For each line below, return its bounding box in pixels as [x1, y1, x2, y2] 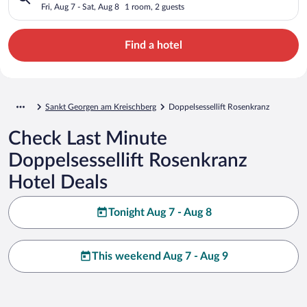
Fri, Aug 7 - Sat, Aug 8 [41, 2, 119, 11]
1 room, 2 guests [125, 2, 184, 11]
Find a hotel [125, 39, 182, 51]
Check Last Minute [8, 128, 167, 148]
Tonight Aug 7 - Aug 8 [108, 206, 212, 218]
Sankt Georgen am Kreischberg [45, 102, 156, 111]
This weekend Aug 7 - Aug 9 [91, 250, 228, 262]
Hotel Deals [8, 172, 108, 192]
